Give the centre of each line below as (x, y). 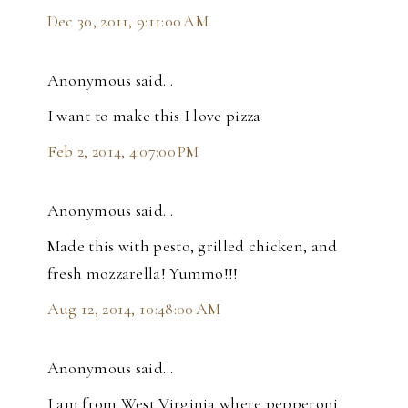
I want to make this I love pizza (154, 116)
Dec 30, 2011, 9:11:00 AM (128, 21)
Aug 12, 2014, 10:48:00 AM (134, 309)
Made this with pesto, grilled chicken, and (192, 246)
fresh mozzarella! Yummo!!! (143, 274)
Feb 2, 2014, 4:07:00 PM (123, 152)
